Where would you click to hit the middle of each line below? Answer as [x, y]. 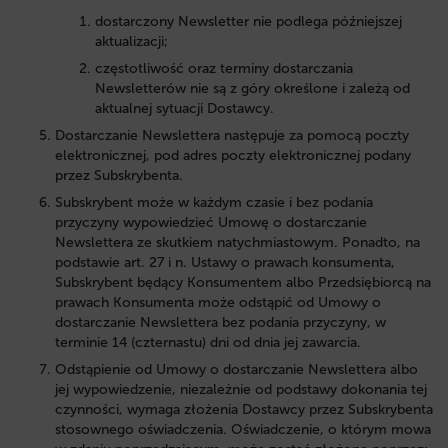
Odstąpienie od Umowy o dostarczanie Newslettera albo [236, 369]
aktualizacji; [131, 41]
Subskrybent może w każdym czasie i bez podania [214, 202]
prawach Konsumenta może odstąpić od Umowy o [218, 302]
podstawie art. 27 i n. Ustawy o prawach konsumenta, [225, 262]
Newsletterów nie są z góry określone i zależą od [252, 88]
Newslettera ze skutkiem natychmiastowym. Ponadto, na [237, 242]
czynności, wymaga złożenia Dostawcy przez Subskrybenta [244, 409]
